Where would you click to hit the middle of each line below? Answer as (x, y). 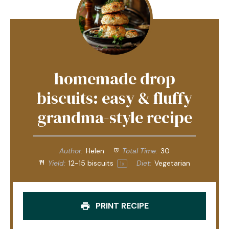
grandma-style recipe (114, 117)
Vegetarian (172, 163)
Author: (71, 151)
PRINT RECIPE (121, 205)
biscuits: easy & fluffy (114, 98)
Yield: (56, 163)
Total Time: (139, 151)
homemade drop (114, 78)
